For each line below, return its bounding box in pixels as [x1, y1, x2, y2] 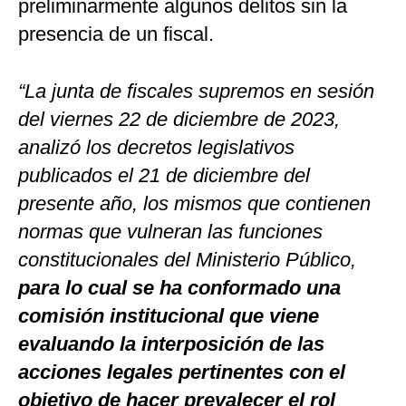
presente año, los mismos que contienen [18, 192, 371, 216]
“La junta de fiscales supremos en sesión [18, 80, 374, 103]
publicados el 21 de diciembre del [18, 164, 310, 188]
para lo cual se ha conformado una [18, 276, 341, 300]
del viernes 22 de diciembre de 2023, [18, 108, 340, 131]
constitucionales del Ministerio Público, [18, 248, 356, 272]
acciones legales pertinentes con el [18, 361, 345, 384]
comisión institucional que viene [18, 304, 319, 328]
